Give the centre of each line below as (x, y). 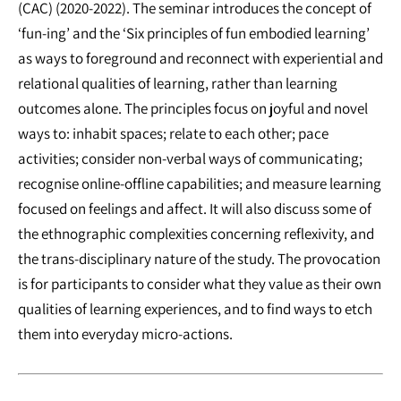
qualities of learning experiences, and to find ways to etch (195, 308)
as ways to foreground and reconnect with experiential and (200, 58)
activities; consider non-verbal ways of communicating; (190, 158)
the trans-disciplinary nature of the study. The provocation (199, 258)
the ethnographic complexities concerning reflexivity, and (196, 233)
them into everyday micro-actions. (125, 333)
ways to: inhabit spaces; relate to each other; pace (173, 133)
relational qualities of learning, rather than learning (178, 83)
